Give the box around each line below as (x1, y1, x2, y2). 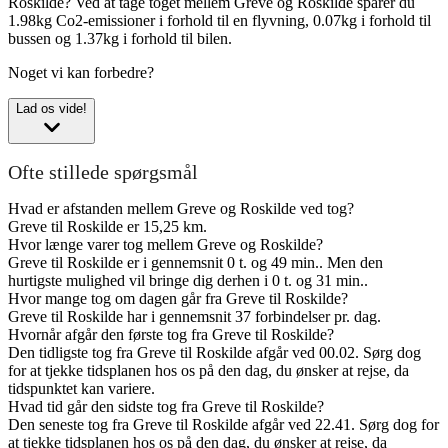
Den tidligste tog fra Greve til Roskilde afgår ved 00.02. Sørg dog (8, 344, 421, 362)
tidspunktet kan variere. (8, 380, 155, 398)
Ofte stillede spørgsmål (8, 160, 198, 183)
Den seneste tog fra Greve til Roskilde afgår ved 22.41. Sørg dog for (8, 416, 439, 434)
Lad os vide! (16, 101, 87, 117)
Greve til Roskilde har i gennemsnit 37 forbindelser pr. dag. (8, 308, 381, 326)
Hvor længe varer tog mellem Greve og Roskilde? (8, 236, 323, 254)
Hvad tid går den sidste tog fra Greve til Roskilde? (8, 398, 324, 416)
